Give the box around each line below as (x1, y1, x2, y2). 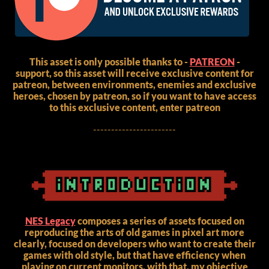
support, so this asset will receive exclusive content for (15, 67, 254, 79)
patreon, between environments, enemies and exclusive (13, 78, 256, 90)
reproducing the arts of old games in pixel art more (25, 226, 244, 238)
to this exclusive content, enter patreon (49, 101, 220, 113)
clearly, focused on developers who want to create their (13, 237, 256, 249)
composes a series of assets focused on (75, 214, 244, 226)
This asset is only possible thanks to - (29, 55, 190, 67)
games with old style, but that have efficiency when (23, 249, 246, 261)
